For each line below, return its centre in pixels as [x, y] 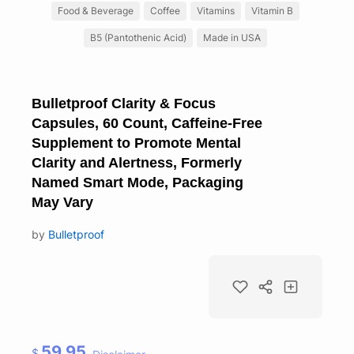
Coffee [165, 10]
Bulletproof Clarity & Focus [124, 103]
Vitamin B [272, 10]
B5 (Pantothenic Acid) [138, 37]
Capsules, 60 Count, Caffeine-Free [147, 123]
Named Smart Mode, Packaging [137, 182]
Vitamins [215, 10]
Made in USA [232, 37]
